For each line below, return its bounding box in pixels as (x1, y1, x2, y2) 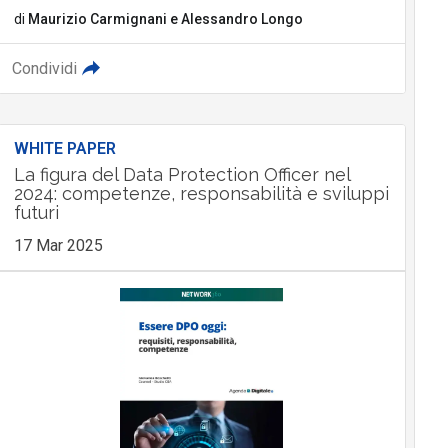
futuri (13, 201, 59, 223)
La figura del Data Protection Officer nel (13, 163, 350, 185)
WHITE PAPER (13, 138, 116, 158)
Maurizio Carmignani (27, 10, 167, 27)
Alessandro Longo (180, 10, 303, 27)
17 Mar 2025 (13, 235, 103, 255)
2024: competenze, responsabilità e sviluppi (13, 182, 389, 204)
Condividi (11, 58, 77, 78)
